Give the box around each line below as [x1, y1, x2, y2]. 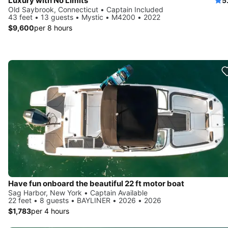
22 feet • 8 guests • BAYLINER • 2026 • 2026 [8, 195, 161, 205]
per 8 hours [34, 23, 72, 32]
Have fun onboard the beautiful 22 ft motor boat [8, 178, 184, 188]
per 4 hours [31, 206, 69, 215]
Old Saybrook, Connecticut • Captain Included [8, 5, 163, 14]
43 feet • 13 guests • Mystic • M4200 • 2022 [8, 12, 160, 21]
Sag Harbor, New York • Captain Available [8, 188, 148, 197]
